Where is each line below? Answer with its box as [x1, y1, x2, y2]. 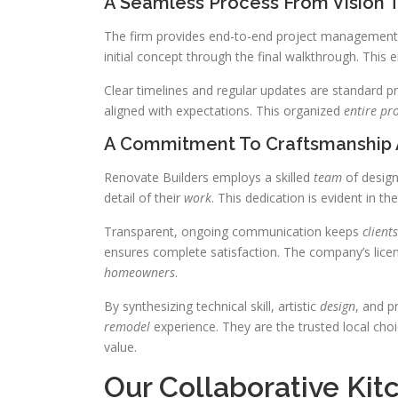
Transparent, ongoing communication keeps [104, 223, 362, 241]
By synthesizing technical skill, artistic [104, 298, 320, 315]
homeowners [104, 264, 175, 282]
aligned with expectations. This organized [104, 102, 344, 120]
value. [104, 338, 137, 356]
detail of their [104, 189, 184, 207]
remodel [104, 318, 150, 336]
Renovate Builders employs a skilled [104, 169, 314, 187]
